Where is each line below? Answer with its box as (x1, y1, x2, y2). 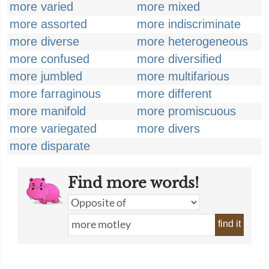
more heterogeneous (137, 35, 248, 48)
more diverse (10, 35, 79, 48)
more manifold (10, 104, 86, 118)
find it (218, 219, 241, 229)
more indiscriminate (137, 17, 241, 31)
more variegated (10, 122, 97, 135)
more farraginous (10, 87, 101, 100)
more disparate (10, 139, 90, 153)
